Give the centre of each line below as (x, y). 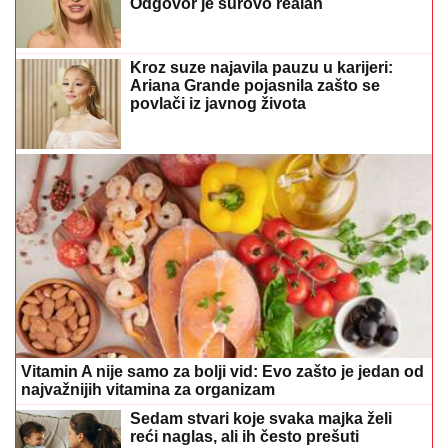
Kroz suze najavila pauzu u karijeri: (261, 68)
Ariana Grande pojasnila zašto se (255, 86)
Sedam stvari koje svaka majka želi (261, 418)
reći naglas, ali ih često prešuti (244, 436)
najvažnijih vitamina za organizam (148, 389)
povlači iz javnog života (218, 104)
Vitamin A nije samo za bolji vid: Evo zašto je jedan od (222, 371)
